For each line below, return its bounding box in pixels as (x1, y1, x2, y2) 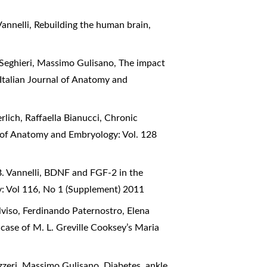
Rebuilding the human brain (34, 20, 151, 30)
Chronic (104, 113, 138, 123)
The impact (119, 58, 166, 69)
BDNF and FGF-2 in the (44, 168, 144, 178)
